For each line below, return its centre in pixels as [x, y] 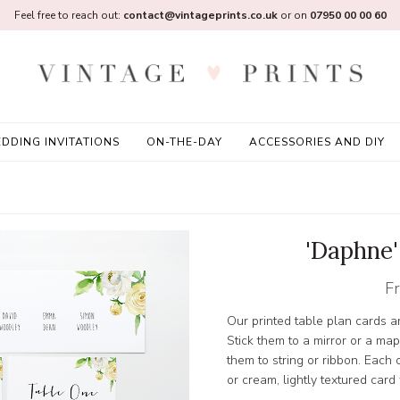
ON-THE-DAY [184, 142]
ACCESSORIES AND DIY [317, 142]
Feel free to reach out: [68, 15]
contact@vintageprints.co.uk [200, 15]
